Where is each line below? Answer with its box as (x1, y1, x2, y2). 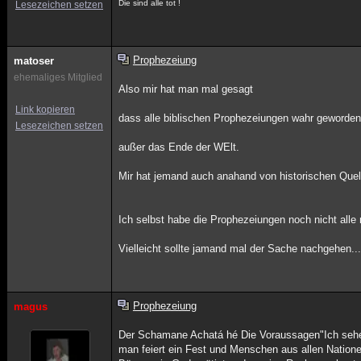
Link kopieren (15, 104, 75, 115)
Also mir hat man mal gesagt (118, 83, 254, 95)
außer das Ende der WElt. (118, 141, 240, 153)
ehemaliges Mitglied (14, 72, 102, 83)
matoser (14, 55, 54, 67)
